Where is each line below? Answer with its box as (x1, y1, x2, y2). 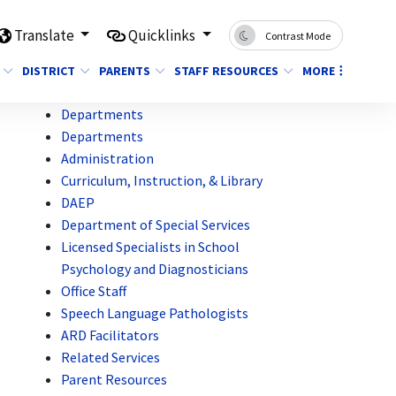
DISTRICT (22, 63, 75, 79)
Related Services (61, 348, 161, 366)
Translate (13, 25, 77, 45)
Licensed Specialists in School (61, 238, 240, 255)
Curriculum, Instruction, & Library (61, 171, 263, 189)
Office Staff (61, 282, 127, 300)
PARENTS (99, 63, 150, 79)
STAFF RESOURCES (174, 63, 278, 79)
